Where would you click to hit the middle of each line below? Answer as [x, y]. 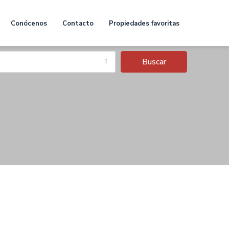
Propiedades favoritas [144, 23]
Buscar [154, 62]
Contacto [78, 23]
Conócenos [29, 23]
